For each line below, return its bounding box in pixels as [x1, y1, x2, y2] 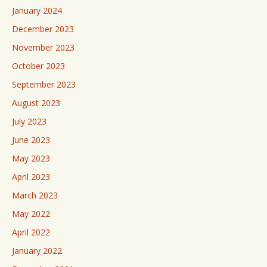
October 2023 [12, 60, 65, 72]
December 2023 [12, 23, 74, 35]
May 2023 [12, 153, 50, 164]
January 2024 [12, 5, 62, 16]
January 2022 [12, 245, 62, 256]
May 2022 [12, 208, 50, 219]
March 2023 [12, 190, 58, 201]
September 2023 [12, 79, 76, 90]
